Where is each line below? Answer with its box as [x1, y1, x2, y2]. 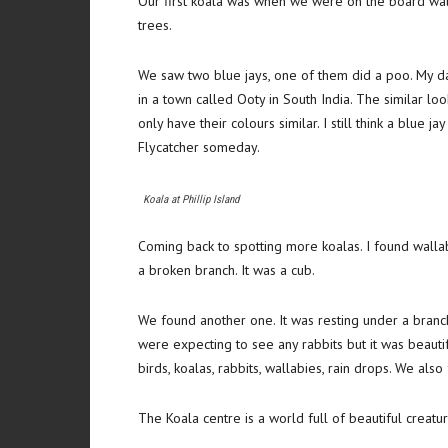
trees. [138, 16, 172, 34]
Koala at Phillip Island [143, 193, 239, 206]
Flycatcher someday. [138, 138, 260, 156]
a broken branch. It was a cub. [138, 261, 315, 279]
